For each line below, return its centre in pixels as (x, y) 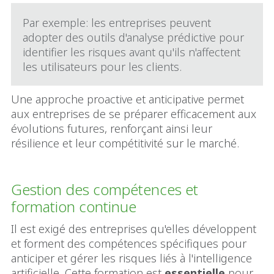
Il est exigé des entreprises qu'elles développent (134, 228)
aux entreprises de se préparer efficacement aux (134, 113)
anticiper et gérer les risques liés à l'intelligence (131, 258)
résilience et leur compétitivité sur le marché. (127, 143)
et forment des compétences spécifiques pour (129, 243)
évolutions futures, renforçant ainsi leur (112, 128)
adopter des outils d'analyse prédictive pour (134, 37)
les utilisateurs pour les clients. (102, 66)
